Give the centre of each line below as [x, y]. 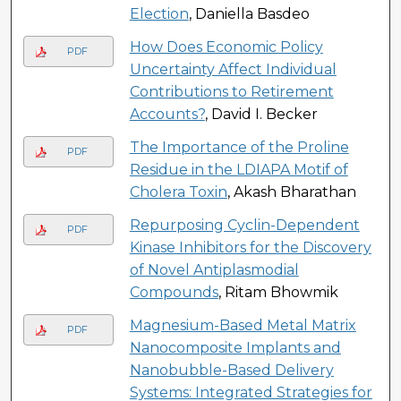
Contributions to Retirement [231, 91]
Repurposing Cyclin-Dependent [244, 225]
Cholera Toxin [178, 192]
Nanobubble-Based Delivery [231, 370]
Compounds [174, 292]
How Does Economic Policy [226, 47]
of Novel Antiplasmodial [214, 269]
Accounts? [167, 114]
